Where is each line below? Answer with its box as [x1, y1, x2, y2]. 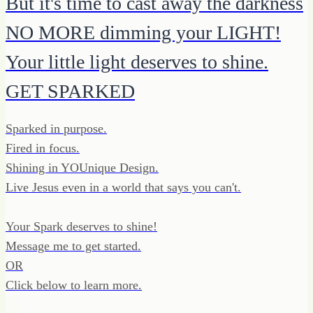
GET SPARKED [6, 80, 135, 102]
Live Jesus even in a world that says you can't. [6, 180, 241, 194]
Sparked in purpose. [6, 121, 107, 136]
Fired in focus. [6, 140, 80, 155]
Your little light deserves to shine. [6, 50, 268, 73]
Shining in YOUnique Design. [6, 160, 159, 175]
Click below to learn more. [6, 277, 142, 292]
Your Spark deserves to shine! [6, 219, 157, 233]
